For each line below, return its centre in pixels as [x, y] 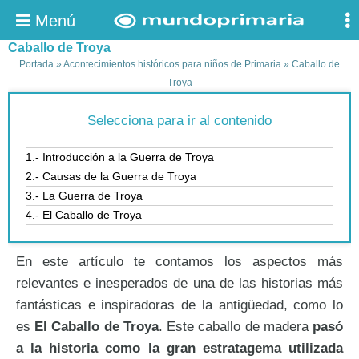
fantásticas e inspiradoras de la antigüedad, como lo [179, 305]
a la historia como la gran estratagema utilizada [179, 348]
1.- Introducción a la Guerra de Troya [120, 157]
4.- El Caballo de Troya [84, 215]
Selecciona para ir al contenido [179, 120]
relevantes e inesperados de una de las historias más [179, 283]
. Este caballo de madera [236, 326]
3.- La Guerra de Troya [84, 196]
